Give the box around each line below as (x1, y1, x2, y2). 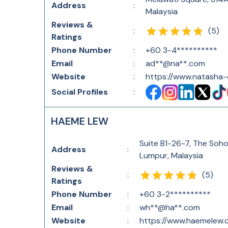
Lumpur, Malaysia (139, 150, 203, 161)
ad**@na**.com (146, 58, 205, 69)
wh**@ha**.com (139, 202, 200, 213)
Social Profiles (51, 87, 108, 97)
